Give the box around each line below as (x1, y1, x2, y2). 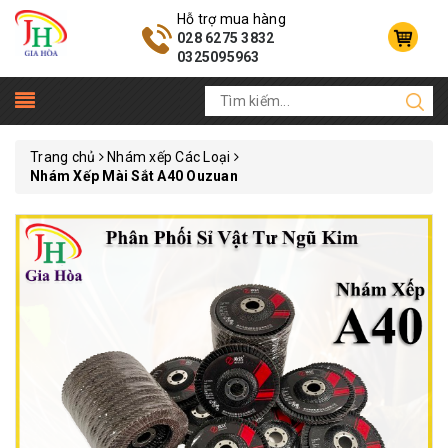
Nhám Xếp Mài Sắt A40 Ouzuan (30, 168, 238, 184)
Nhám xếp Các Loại (107, 149, 231, 165)
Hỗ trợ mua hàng (177, 11, 286, 27)
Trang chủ (30, 149, 96, 165)
